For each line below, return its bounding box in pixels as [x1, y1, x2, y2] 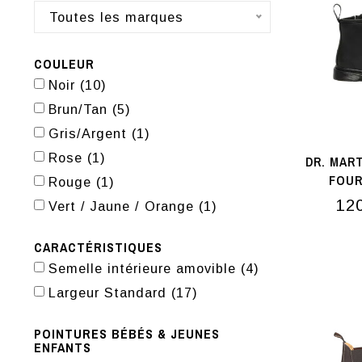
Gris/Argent [48, 126, 132, 141]
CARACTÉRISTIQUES [34, 238, 162, 256]
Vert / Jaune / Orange [48, 199, 199, 213]
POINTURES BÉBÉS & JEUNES [34, 325, 220, 343]
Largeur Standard [48, 285, 171, 300]
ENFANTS [34, 339, 91, 356]
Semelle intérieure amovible [48, 261, 241, 276]
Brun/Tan [48, 102, 112, 116]
